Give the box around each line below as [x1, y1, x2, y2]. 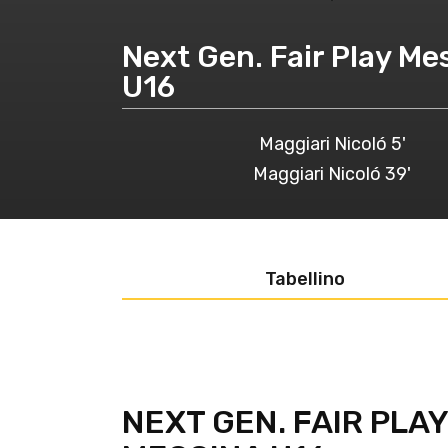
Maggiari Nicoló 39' [253, 163, 411, 185]
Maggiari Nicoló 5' [258, 133, 406, 155]
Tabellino [265, 268, 346, 290]
